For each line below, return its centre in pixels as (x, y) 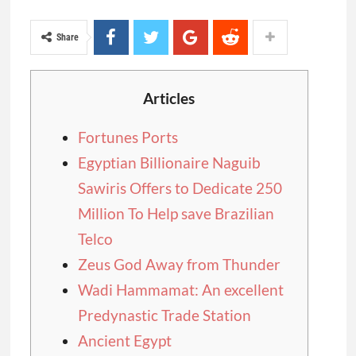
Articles (169, 99)
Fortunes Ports (128, 137)
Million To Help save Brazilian (176, 214)
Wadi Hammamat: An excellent (180, 290)
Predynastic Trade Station (164, 315)
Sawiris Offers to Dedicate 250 (180, 188)
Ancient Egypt (124, 341)
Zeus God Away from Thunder (179, 265)
